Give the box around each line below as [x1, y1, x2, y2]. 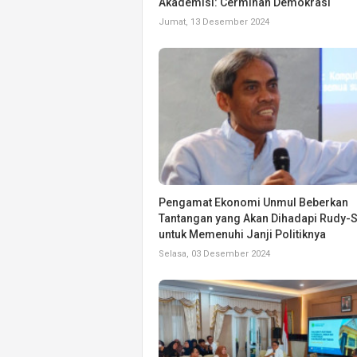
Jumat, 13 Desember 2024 [159, 16, 269, 27]
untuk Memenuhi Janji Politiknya [159, 227, 326, 241]
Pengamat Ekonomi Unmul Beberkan [159, 195, 348, 209]
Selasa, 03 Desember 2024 [159, 248, 270, 259]
